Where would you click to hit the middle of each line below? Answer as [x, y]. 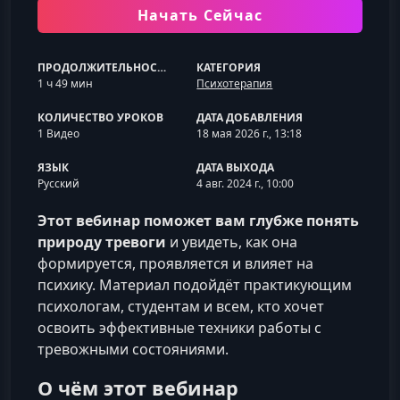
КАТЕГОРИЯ [229, 67]
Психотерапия [235, 83]
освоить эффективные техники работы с [179, 328]
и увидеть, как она [232, 242]
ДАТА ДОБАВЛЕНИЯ [250, 117]
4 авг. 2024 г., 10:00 [246, 183]
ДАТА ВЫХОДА [236, 167]
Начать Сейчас [200, 15]
